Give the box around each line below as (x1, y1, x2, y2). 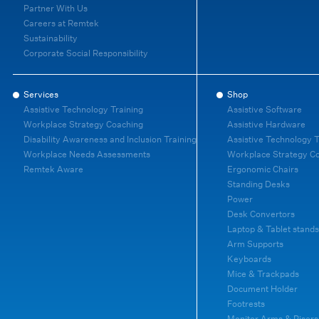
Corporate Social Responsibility (23, 48, 148, 59)
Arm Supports (227, 239, 283, 250)
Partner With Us (23, 3, 88, 14)
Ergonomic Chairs (227, 164, 298, 175)
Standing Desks (227, 179, 290, 190)
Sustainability (23, 33, 78, 44)
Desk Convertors (227, 209, 295, 220)
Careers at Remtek (23, 18, 99, 29)
